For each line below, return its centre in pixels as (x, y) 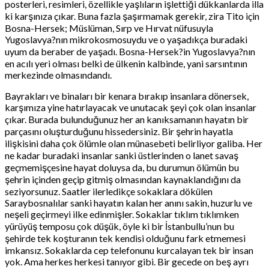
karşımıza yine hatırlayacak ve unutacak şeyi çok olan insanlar (131, 107)
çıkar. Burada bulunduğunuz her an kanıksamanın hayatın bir (127, 119)
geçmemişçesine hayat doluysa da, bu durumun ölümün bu (122, 167)
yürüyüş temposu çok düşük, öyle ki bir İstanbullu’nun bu (119, 226)
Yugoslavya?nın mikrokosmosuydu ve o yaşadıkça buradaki (126, 39)
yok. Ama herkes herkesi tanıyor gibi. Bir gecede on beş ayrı (127, 261)
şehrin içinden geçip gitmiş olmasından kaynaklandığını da (123, 179)
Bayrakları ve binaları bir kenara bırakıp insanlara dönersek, (127, 95)
